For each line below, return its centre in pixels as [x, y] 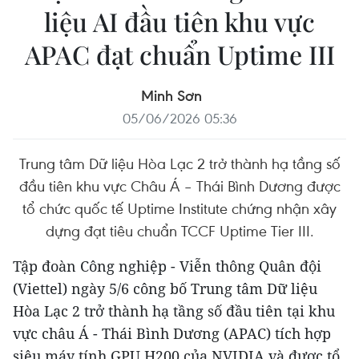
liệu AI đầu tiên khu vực [179, 22]
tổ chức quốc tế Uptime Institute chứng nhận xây [179, 208]
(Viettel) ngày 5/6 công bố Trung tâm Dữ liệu [165, 289]
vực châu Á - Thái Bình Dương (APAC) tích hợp [172, 334]
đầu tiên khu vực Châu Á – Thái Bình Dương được [179, 186]
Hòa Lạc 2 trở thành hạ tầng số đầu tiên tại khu [174, 311]
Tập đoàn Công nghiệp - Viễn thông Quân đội [167, 266]
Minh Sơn [171, 96]
